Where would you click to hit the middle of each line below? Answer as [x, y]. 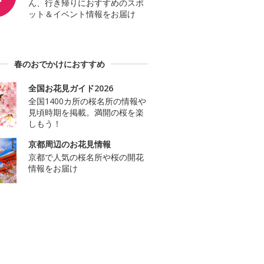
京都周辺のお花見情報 [70, 144]
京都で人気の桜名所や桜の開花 [86, 157]
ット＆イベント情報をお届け [82, 14]
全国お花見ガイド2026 [71, 88]
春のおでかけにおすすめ [60, 64]
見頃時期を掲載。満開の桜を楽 [86, 113]
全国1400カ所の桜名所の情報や [87, 101]
